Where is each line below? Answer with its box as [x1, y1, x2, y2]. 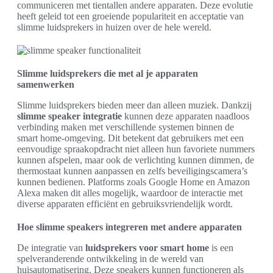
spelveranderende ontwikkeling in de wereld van [17, 253, 204, 264]
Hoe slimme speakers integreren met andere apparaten [17, 222, 242, 232]
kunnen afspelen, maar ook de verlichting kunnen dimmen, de [17, 155, 254, 165]
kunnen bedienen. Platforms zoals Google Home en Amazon [17, 177, 250, 187]
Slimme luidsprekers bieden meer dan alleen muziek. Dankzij [17, 100, 252, 110]
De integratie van [17, 243, 85, 253]
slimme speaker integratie [17, 111, 122, 121]
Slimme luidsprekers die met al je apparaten [17, 68, 198, 79]
